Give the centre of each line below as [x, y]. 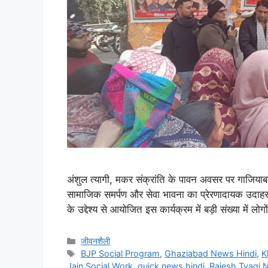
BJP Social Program [121, 254]
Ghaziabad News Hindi [211, 254]
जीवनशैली [96, 241]
